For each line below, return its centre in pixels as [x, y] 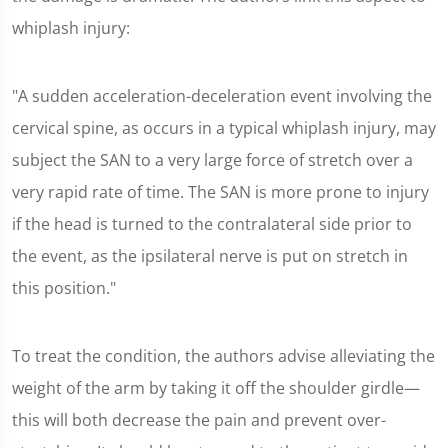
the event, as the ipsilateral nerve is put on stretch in [210, 256]
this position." [64, 288]
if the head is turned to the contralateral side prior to [212, 224]
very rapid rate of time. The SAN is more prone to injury [220, 192]
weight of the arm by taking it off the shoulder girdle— [216, 388]
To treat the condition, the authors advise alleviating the [223, 356]
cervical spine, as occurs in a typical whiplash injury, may [224, 128]
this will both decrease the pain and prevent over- [199, 420]
